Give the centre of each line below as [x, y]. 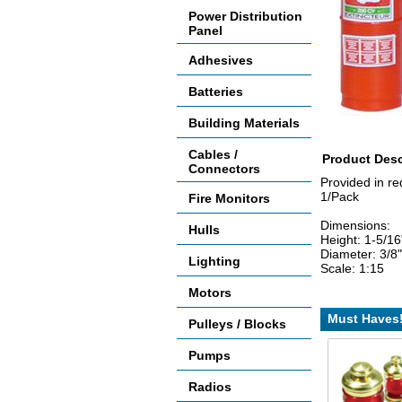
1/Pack [340, 197]
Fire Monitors [229, 198]
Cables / [213, 154]
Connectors [224, 169]
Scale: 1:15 [352, 268]
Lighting [214, 261]
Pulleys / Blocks [237, 324]
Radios [210, 387]
